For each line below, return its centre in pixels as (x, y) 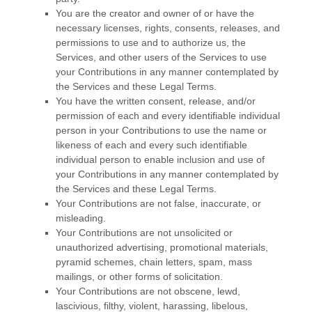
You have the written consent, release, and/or (156, 101)
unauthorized (85, 248)
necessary (80, 28)
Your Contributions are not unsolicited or (144, 233)
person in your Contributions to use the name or (161, 131)
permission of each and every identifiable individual (168, 116)
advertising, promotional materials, (191, 248)
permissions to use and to (114, 43)
